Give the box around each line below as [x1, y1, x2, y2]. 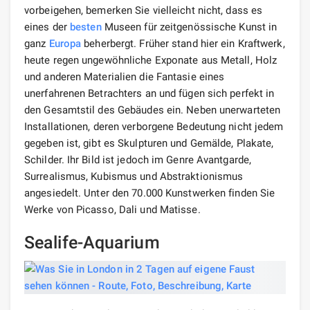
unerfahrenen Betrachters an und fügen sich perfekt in [24, 86, 275, 100]
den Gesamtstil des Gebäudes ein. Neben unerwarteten [24, 103, 281, 116]
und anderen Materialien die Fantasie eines [24, 70, 225, 83]
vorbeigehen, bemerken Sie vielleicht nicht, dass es [24, 3, 263, 17]
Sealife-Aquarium [24, 232, 160, 253]
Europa [48, 37, 82, 50]
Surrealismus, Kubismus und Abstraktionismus [24, 170, 244, 183]
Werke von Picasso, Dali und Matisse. [24, 203, 201, 216]
